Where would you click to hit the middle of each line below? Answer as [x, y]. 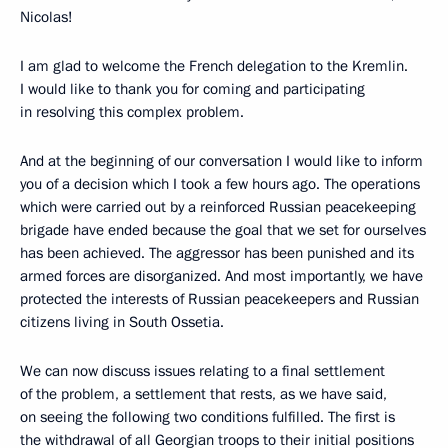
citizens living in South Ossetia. [122, 322]
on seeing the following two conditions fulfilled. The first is [207, 417]
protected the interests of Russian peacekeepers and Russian [219, 299]
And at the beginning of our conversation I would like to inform [221, 161]
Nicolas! [46, 17]
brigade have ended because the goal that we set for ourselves [223, 230]
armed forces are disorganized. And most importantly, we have [221, 276]
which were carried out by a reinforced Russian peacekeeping [218, 207]
